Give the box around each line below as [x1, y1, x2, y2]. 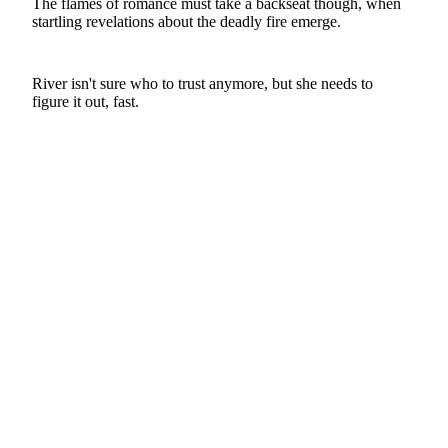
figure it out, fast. [32, 93, 139, 111]
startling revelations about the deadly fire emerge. [32, 12, 341, 30]
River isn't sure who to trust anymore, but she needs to [32, 75, 373, 93]
